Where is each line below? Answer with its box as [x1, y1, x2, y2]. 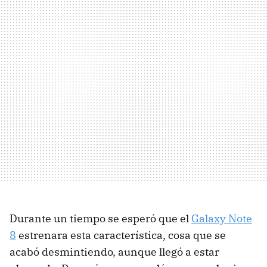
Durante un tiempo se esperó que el [10, 211, 191, 225]
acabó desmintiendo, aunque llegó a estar [10, 244, 219, 259]
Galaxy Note [191, 211, 252, 225]
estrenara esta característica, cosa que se [16, 228, 226, 242]
